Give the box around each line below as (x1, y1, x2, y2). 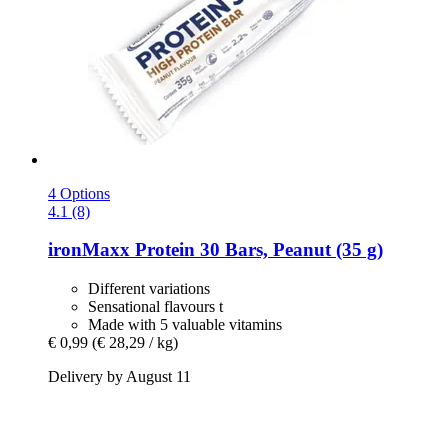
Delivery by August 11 (48, 367, 191, 385)
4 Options (48, 184, 110, 202)
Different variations (88, 279, 210, 297)
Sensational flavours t (88, 297, 223, 315)
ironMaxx (48, 239, 130, 261)
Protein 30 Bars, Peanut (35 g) (130, 239, 383, 261)
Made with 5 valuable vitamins (88, 315, 282, 333)
